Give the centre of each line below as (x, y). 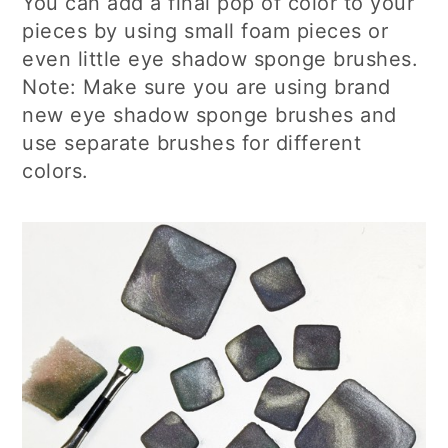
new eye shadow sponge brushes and (209, 115)
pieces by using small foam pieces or (205, 31)
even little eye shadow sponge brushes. (220, 59)
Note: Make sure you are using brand (206, 87)
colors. (55, 171)
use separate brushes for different (192, 143)
